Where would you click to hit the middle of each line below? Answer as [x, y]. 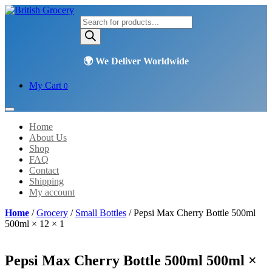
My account [52, 192]
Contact [44, 170]
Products [96, 20]
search [91, 31]
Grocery [52, 213]
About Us [48, 138]
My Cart [46, 85]
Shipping [46, 181]
